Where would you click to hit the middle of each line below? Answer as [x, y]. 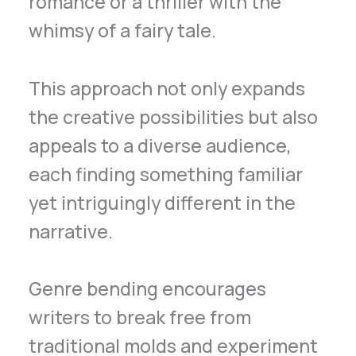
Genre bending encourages [148, 289]
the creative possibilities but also [174, 116]
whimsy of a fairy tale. [123, 30]
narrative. [71, 231]
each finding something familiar [166, 174]
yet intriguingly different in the [163, 202]
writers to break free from [140, 317]
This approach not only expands [167, 88]
